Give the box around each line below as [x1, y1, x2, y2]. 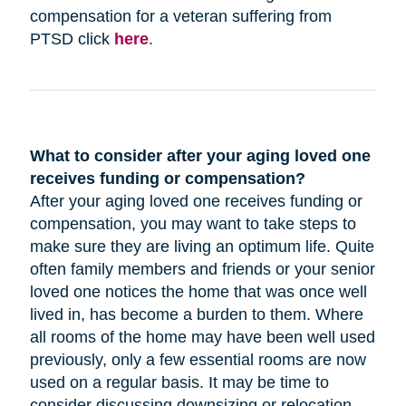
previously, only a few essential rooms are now [29, 351, 366, 370]
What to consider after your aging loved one [29, 147, 371, 166]
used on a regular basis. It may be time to [29, 373, 329, 392]
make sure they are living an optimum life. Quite [29, 237, 374, 256]
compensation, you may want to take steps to [29, 215, 356, 234]
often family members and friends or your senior [29, 260, 375, 279]
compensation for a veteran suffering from [29, 7, 332, 26]
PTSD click [29, 30, 114, 49]
